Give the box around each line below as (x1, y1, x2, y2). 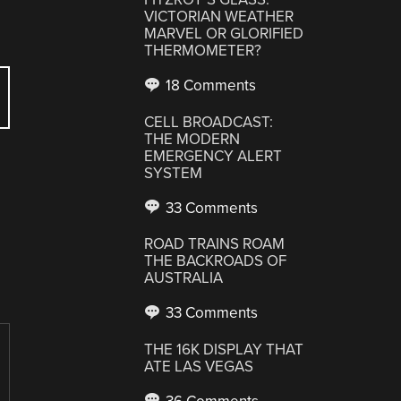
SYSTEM (144, 163, 203, 183)
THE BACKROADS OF (144, 252, 287, 270)
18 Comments (162, 76, 257, 95)
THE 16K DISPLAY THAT (144, 339, 304, 359)
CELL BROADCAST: (144, 112, 274, 132)
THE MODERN (144, 129, 241, 149)
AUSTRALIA (144, 269, 224, 287)
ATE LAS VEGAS (144, 356, 254, 376)
